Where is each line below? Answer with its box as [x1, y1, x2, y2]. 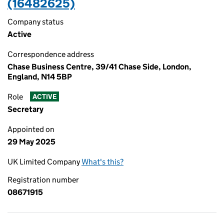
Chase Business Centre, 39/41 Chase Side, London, [7, 62, 191, 71]
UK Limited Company [7, 157, 81, 166]
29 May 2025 [7, 137, 55, 146]
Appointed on [7, 124, 54, 134]
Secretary [7, 104, 43, 114]
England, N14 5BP [7, 72, 72, 81]
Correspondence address [7, 49, 94, 59]
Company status [7, 17, 63, 26]
